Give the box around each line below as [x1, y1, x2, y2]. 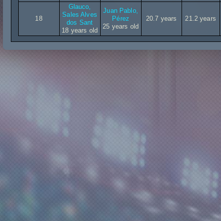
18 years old [62, 27, 98, 34]
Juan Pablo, [103, 7, 138, 14]
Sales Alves [62, 11, 97, 18]
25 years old [103, 23, 139, 30]
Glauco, [68, 3, 91, 10]
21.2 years [185, 15, 216, 22]
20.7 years [146, 15, 177, 22]
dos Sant [67, 19, 93, 26]
